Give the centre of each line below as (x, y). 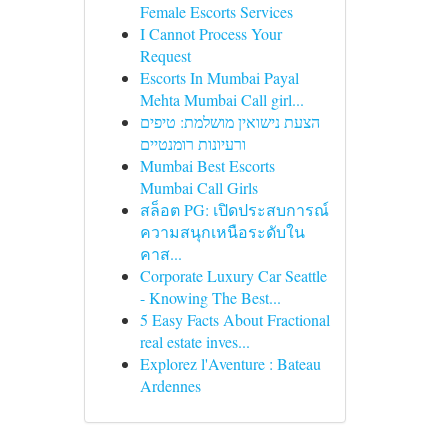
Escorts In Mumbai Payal (219, 77)
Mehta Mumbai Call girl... (221, 99)
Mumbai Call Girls (198, 187)
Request (165, 55)
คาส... (160, 253)
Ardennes (170, 385)
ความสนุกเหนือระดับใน (222, 231)
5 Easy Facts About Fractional (234, 319)
